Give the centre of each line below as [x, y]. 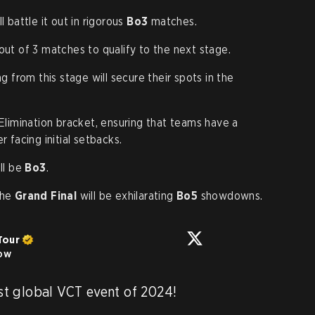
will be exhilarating [127, 196]
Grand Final [46, 196]
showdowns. [232, 196]
